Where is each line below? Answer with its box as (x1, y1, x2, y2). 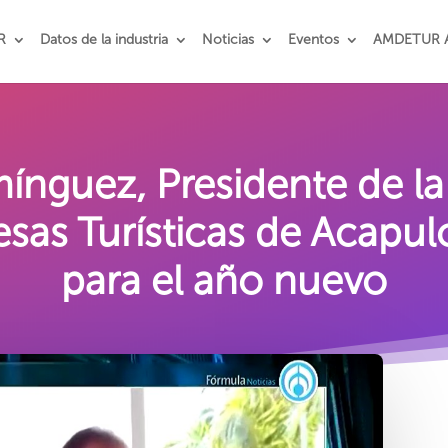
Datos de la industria (40, 31, 169, 48)
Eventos (288, 31, 340, 48)
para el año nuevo (61, 255, 387, 304)
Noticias (202, 31, 255, 48)
